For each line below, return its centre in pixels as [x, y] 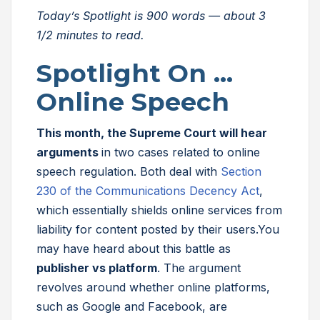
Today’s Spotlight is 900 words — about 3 [151, 16]
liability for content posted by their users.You [158, 229]
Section [241, 171]
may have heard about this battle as [134, 249]
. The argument [199, 268]
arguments [69, 152]
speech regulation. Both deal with [129, 171]
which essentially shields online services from [159, 210]
